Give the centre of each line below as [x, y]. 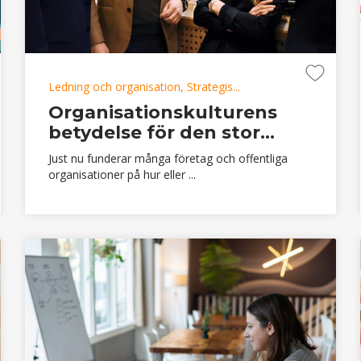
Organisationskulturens [162, 112]
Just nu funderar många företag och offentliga [168, 158]
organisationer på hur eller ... [122, 174]
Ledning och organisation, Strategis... [144, 86]
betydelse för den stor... [161, 132]
